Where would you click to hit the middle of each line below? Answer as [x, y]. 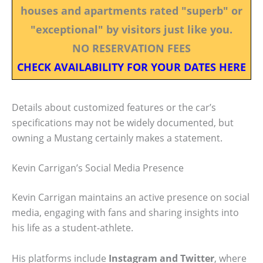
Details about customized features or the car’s [114, 107]
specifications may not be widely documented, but [123, 122]
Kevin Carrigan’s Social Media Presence [98, 168]
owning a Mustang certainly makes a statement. [117, 138]
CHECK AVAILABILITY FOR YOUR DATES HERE [131, 67]
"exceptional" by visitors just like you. [131, 29]
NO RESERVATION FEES [131, 48]
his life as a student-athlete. [73, 228]
